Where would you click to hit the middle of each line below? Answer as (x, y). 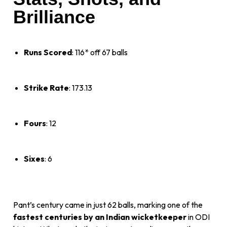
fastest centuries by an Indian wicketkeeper (100, 217)
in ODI (198, 217)
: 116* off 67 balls (100, 52)
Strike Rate (46, 88)
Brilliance (54, 17)
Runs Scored (48, 52)
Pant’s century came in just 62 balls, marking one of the (108, 205)
